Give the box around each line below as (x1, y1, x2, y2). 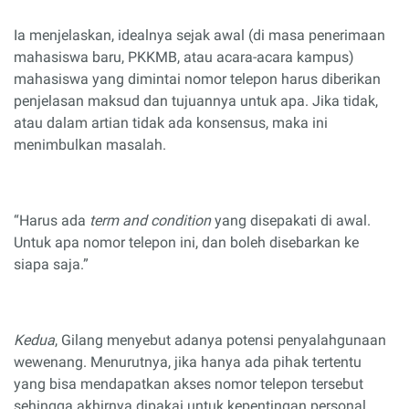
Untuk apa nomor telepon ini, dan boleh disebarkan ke (14, 233, 359, 251)
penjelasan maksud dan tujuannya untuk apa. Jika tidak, (14, 91, 378, 110)
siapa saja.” (14, 255, 89, 273)
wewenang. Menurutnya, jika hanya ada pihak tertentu (14, 352, 362, 371)
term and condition (89, 211, 211, 229)
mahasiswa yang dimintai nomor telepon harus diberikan (14, 69, 381, 88)
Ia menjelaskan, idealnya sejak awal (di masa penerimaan (14, 26, 385, 44)
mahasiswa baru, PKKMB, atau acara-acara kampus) (14, 47, 354, 66)
